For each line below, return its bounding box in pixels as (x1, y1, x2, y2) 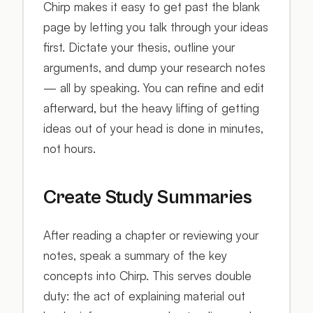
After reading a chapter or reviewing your (43, 227, 259, 242)
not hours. (43, 141, 96, 156)
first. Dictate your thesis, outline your (43, 40, 235, 55)
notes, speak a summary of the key (43, 247, 227, 263)
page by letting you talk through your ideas (43, 20, 268, 35)
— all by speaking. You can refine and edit (43, 80, 264, 96)
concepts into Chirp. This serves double (43, 268, 252, 283)
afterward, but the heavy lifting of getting (43, 101, 259, 116)
